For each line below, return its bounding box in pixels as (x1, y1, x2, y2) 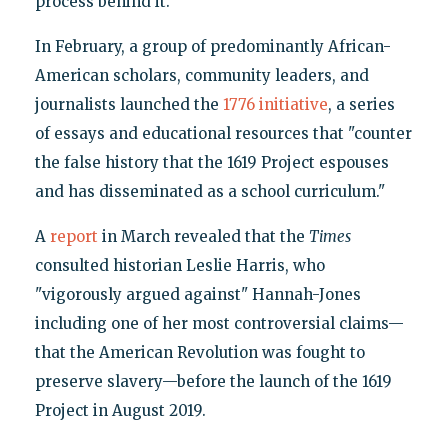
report (49, 227, 98, 247)
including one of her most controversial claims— (34, 314, 404, 334)
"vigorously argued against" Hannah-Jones (34, 285, 361, 305)
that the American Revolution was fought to (34, 343, 365, 363)
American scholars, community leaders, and (34, 66, 369, 86)
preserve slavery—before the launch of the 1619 (34, 372, 392, 392)
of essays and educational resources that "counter (34, 124, 412, 144)
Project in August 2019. (34, 401, 206, 421)
